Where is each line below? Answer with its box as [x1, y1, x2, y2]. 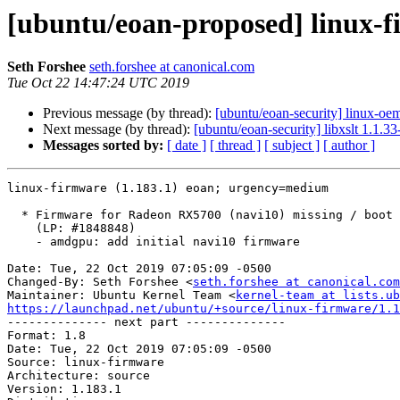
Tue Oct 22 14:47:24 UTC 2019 [7, 75, 189, 91]
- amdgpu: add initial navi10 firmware [7, 235, 36, 249]
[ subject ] [264, 137, 320, 154]
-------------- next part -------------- [7, 315, 286, 329]
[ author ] [323, 137, 375, 154]
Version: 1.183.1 [7, 382, 121, 396]
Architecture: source [7, 369, 150, 383]
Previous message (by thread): [43, 105, 215, 121]
